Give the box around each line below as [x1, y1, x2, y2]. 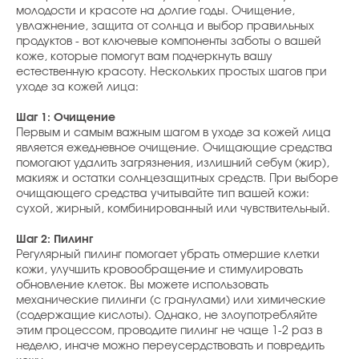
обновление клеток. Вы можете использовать [16, 279, 268, 291]
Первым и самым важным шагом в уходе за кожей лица [16, 127, 331, 139]
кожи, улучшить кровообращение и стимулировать [16, 264, 303, 276]
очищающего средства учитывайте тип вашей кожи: [16, 188, 309, 200]
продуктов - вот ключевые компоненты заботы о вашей [16, 35, 321, 47]
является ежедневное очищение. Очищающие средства [16, 142, 333, 154]
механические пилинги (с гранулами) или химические [16, 294, 325, 306]
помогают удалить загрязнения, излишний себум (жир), [16, 157, 329, 169]
